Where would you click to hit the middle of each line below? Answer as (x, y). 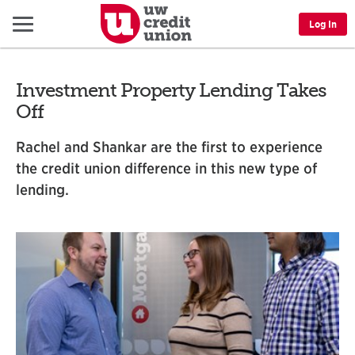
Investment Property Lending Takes (171, 90)
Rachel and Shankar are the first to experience (169, 147)
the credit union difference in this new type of (166, 168)
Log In (323, 24)
